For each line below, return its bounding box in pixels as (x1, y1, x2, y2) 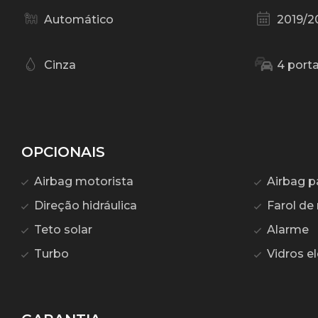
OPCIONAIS (21, 143, 105, 161)
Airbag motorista (31, 175, 133, 189)
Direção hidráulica (31, 199, 137, 213)
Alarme (264, 223, 309, 237)
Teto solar (31, 223, 92, 237)
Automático (44, 13, 114, 27)
